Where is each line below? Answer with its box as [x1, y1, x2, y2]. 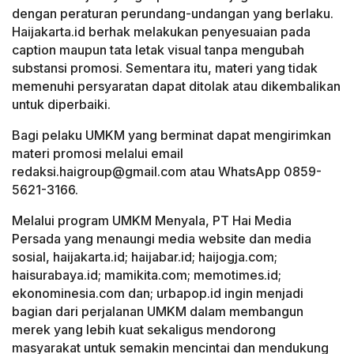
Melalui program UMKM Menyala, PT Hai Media [12, 212, 292, 228]
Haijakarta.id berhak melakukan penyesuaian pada [12, 23, 311, 40]
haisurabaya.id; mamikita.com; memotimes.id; [12, 266, 281, 283]
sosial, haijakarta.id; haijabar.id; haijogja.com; [12, 248, 277, 265]
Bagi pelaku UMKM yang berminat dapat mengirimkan [12, 126, 331, 143]
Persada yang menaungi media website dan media [12, 230, 311, 247]
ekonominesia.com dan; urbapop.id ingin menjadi [12, 284, 303, 301]
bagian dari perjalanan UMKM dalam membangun [12, 303, 303, 319]
